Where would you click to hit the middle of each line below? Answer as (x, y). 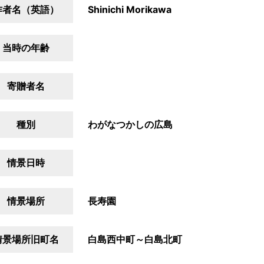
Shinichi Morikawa (130, 9)
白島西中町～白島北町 (135, 239)
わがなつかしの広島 (130, 124)
